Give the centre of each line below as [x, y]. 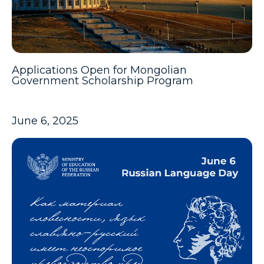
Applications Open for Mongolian [99, 70]
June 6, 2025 [45, 121]
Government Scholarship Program [103, 81]
